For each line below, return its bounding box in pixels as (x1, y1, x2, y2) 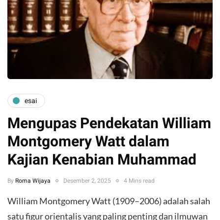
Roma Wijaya (15, 176, 51, 186)
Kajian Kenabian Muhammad (7, 149, 196, 171)
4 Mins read (124, 176, 155, 186)
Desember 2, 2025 (63, 176, 111, 186)
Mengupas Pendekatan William (7, 113, 211, 135)
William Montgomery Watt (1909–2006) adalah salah (7, 195, 210, 207)
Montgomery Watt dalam (7, 131, 169, 153)
